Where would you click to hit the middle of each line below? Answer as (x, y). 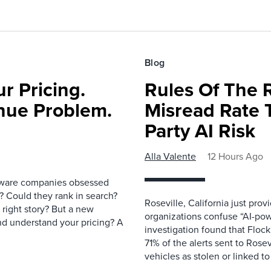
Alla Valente (170, 157)
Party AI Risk (200, 131)
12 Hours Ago (235, 157)
